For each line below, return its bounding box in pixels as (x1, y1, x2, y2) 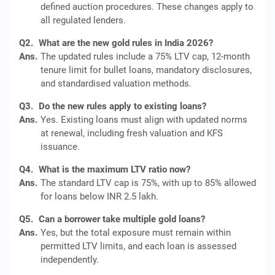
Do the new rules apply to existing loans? (39, 101, 206, 112)
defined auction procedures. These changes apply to (41, 1, 254, 12)
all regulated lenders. (41, 15, 126, 26)
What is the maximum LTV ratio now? (39, 164, 190, 175)
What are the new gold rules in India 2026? (39, 37, 213, 48)
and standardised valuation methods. (41, 78, 192, 89)
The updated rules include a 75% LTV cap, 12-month (41, 51, 250, 62)
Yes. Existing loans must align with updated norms (41, 114, 247, 125)
